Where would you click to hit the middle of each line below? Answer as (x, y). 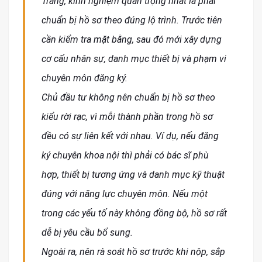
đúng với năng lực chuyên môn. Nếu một (125, 194)
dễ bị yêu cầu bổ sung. (87, 233)
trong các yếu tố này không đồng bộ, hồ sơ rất (134, 213)
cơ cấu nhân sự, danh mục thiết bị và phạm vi (134, 59)
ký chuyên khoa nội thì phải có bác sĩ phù (125, 156)
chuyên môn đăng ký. (85, 78)
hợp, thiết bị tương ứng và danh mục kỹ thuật (133, 175)
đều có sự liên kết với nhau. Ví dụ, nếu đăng (130, 136)
